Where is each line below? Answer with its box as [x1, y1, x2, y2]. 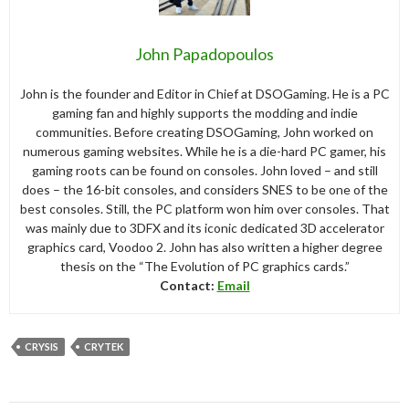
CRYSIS [25, 340, 58, 352]
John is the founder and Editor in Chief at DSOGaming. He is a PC [19, 85, 390, 101]
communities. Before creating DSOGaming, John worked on [36, 123, 373, 140]
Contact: [159, 277, 217, 293]
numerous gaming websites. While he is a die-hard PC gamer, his [23, 142, 386, 159]
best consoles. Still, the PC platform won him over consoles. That [19, 200, 390, 216]
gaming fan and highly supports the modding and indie [51, 104, 358, 121]
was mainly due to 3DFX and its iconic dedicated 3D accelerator [25, 219, 384, 236]
